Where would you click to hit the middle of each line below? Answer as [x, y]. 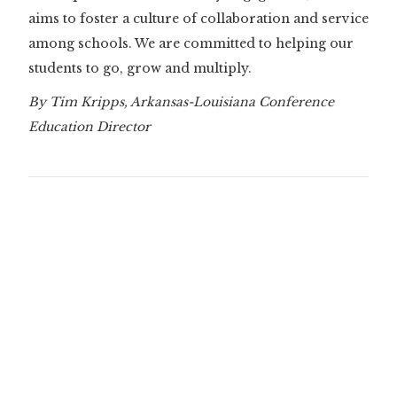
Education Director [90, 126]
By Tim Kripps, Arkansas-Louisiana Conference [181, 101]
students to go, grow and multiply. [140, 68]
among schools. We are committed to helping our [191, 43]
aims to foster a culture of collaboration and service [198, 18]
